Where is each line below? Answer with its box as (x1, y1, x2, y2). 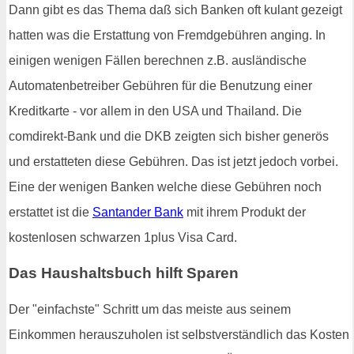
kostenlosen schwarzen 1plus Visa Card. (9, 230, 237, 244)
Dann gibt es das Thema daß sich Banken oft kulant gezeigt (9, 2, 342, 17)
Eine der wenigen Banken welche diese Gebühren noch (9, 179, 322, 194)
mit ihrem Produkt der (183, 205, 306, 219)
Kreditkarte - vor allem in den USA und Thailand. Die (9, 104, 302, 118)
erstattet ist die (9, 205, 92, 219)
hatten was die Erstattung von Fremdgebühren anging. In (9, 28, 326, 42)
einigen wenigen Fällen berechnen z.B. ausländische (9, 53, 307, 67)
